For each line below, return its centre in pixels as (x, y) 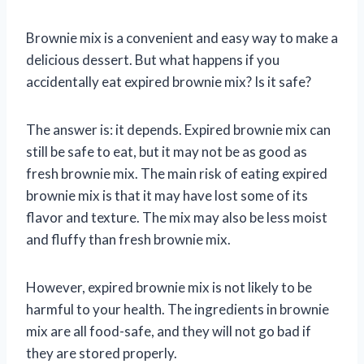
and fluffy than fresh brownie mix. (128, 239)
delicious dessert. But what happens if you (153, 59)
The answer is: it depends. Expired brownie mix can (178, 129)
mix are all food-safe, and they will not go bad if (169, 331)
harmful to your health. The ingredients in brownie (178, 309)
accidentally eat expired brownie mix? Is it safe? (169, 81)
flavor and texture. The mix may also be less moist (177, 217)
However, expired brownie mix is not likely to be (169, 287)
